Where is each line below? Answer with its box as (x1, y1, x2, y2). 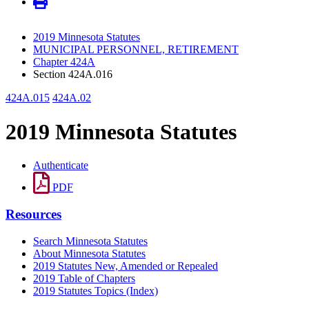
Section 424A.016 (33, 68, 112, 81)
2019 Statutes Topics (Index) (33, 284, 158, 297)
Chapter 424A (33, 56, 95, 68)
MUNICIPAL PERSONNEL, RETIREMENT (33, 43, 239, 56)
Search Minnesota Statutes (33, 235, 148, 247)
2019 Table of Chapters (33, 272, 135, 284)
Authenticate (33, 159, 88, 172)
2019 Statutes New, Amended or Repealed (33, 259, 218, 272)
